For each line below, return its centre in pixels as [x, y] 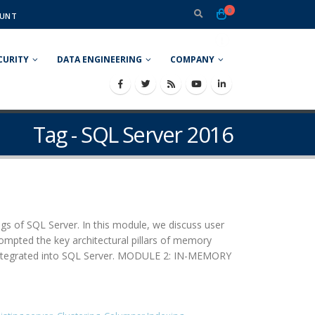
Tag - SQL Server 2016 [133, 134]
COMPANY [192, 59]
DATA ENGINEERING [99, 59]
